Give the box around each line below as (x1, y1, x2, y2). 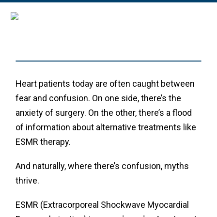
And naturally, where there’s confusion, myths (15, 161, 189, 171)
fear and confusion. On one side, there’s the (15, 93, 182, 103)
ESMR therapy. (15, 137, 71, 147)
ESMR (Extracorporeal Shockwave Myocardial (15, 200, 189, 210)
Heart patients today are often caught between (15, 78, 195, 89)
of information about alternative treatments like (15, 122, 197, 132)
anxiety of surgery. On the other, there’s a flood (15, 108, 192, 118)
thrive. (15, 175, 40, 186)
